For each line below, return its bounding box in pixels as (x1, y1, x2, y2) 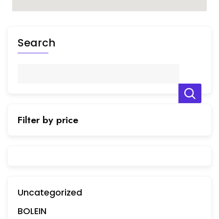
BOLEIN (18, 205, 46, 218)
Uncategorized (18, 186, 82, 199)
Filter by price (18, 113, 78, 127)
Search (18, 36, 55, 50)
